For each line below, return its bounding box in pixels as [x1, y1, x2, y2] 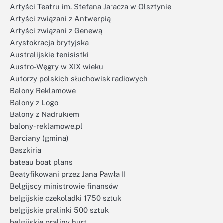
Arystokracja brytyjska [10, 38, 89, 47]
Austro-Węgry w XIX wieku [10, 62, 103, 71]
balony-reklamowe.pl [10, 122, 83, 130]
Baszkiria [10, 146, 41, 154]
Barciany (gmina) [10, 134, 69, 142]
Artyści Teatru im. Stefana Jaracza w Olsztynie [10, 2, 171, 11]
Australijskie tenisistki [10, 50, 89, 59]
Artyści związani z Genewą [10, 26, 102, 35]
